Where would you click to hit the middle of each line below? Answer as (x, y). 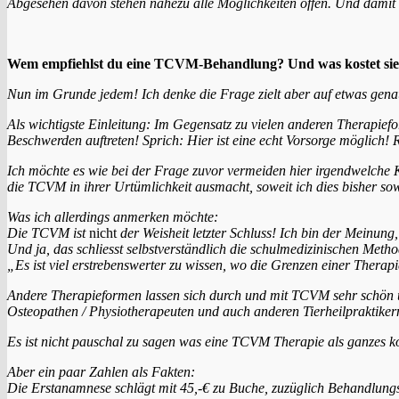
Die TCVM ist (48, 232)
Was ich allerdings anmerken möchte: (113, 216)
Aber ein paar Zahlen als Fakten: (101, 371)
